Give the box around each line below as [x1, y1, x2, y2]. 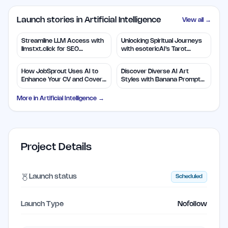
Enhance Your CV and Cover [21, 77, 102, 83]
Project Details [21, 142, 92, 153]
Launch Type [21, 201, 64, 208]
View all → [182, 17, 211, 23]
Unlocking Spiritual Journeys [121, 38, 202, 44]
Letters [21, 85, 43, 91]
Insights [121, 54, 144, 61]
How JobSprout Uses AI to [21, 69, 98, 75]
